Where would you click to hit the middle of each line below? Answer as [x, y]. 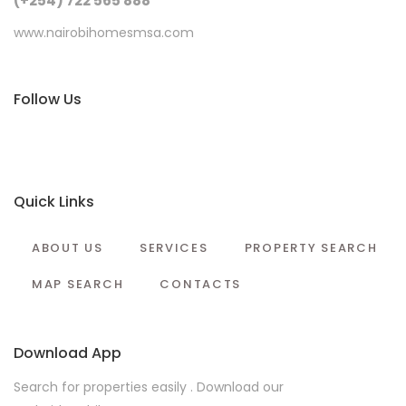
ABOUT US [68, 248]
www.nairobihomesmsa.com [104, 33]
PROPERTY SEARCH [311, 248]
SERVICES [174, 248]
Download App [68, 353]
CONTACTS [201, 285]
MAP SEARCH [78, 285]
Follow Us [48, 100]
